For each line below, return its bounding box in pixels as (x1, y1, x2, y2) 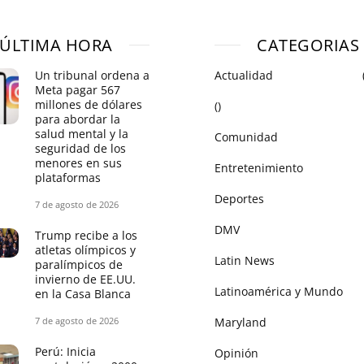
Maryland (214, 314, 266, 330)
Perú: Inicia (35, 343, 96, 359)
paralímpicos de (35, 256, 123, 272)
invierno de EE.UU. (35, 271, 136, 287)
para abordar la (35, 110, 120, 127)
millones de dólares (35, 96, 142, 112)
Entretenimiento (214, 159, 303, 175)
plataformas (35, 169, 101, 185)
